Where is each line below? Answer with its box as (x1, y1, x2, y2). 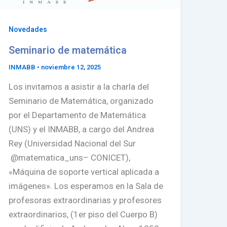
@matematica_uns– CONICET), (9, 153, 131, 163)
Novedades (9, 25, 48, 34)
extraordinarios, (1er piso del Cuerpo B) (9, 209, 158, 220)
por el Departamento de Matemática (9, 110, 146, 121)
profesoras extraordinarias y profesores (9, 195, 162, 206)
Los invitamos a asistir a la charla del (9, 82, 149, 92)
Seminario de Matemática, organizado (9, 96, 154, 106)
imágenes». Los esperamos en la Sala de (9, 181, 164, 192)
